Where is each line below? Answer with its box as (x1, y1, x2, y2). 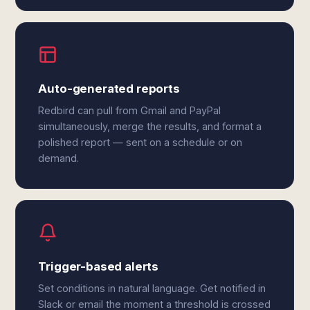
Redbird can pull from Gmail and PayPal (38, 104, 221, 116)
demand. (38, 152, 80, 164)
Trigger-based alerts (38, 259, 159, 273)
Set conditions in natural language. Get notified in (38, 282, 266, 294)
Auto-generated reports (38, 82, 180, 95)
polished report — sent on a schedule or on (38, 136, 243, 148)
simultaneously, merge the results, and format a (38, 120, 262, 132)
